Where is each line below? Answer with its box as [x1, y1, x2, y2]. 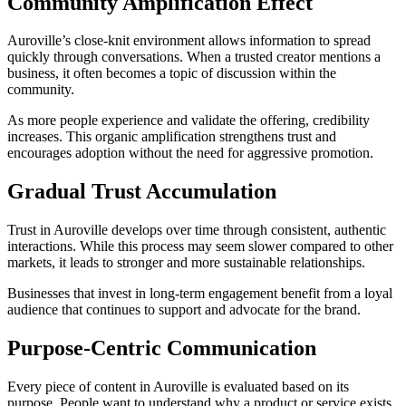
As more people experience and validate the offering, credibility [7, 112, 370, 129]
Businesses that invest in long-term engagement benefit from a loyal [7, 285, 392, 302]
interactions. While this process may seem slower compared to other [7, 238, 393, 255]
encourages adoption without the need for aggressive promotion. [7, 145, 373, 161]
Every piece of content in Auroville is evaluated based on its [7, 379, 349, 395]
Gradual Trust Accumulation [7, 179, 276, 204]
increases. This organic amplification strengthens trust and [7, 129, 336, 145]
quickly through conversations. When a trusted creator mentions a [7, 49, 381, 65]
